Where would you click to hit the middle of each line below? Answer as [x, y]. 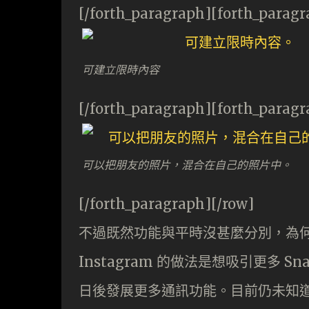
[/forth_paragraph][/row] [166, 204]
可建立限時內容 [121, 69]
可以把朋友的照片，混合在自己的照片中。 [187, 164]
